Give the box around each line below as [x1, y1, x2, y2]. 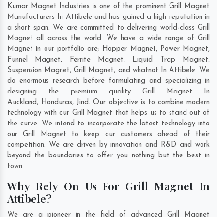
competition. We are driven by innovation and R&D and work [7, 141, 210, 149]
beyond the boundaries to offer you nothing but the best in [7, 152, 210, 159]
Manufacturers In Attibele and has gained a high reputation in [7, 13, 210, 21]
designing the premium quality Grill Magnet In [7, 88, 210, 95]
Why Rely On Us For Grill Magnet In [7, 178, 210, 193]
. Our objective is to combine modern [89, 98, 210, 106]
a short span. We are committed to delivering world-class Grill [7, 24, 210, 31]
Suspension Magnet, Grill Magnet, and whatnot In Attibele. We [7, 66, 210, 74]
